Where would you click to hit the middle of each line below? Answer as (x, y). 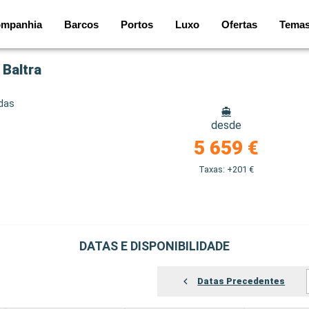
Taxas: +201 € (226, 169)
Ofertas (239, 24)
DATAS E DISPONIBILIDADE (154, 246)
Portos (137, 24)
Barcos (81, 24)
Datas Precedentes (241, 281)
